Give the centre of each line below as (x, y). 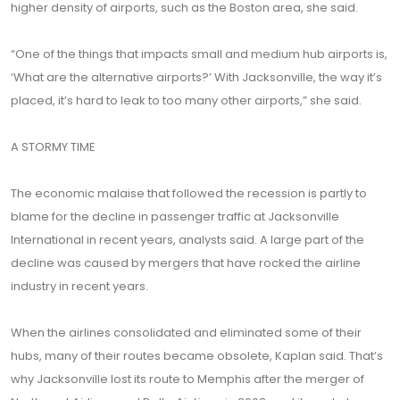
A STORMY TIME (53, 147)
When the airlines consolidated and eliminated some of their (186, 333)
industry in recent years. (79, 286)
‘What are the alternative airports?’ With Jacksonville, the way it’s (196, 77)
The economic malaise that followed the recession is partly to (189, 193)
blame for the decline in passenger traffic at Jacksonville (175, 217)
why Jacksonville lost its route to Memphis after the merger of (187, 379)
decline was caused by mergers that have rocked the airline (186, 263)
